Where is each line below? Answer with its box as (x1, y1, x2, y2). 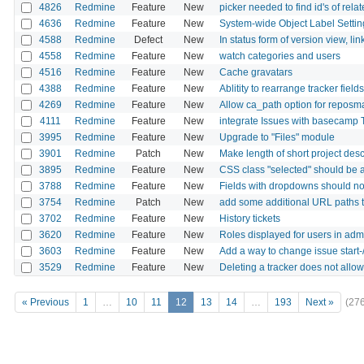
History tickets (219, 212, 280, 224)
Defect (134, 33, 162, 45)
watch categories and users (219, 50, 340, 62)
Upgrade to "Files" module (219, 131, 335, 143)
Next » (305, 297, 334, 309)
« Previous (22, 297, 69, 309)
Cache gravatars (219, 66, 292, 78)
